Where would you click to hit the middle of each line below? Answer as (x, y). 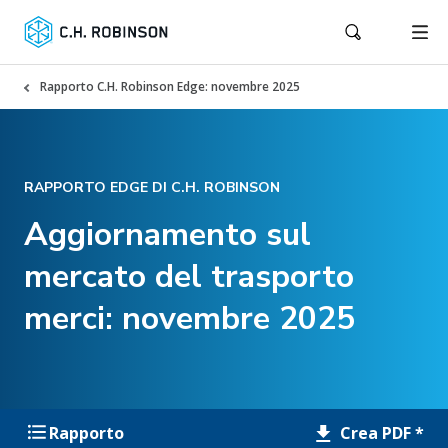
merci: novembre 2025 (189, 318)
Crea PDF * (380, 432)
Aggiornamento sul (167, 234)
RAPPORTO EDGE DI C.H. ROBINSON (152, 187)
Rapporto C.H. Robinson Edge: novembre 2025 (170, 86)
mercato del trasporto (189, 276)
